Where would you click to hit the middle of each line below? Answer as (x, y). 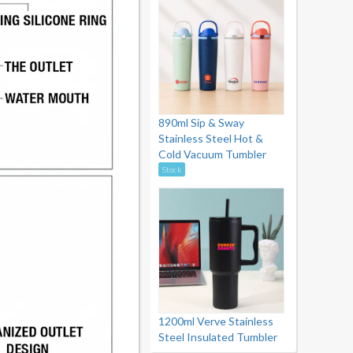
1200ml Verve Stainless (216, 321)
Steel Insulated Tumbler (218, 337)
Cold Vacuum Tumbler (212, 154)
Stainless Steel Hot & (211, 138)
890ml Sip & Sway (201, 123)
